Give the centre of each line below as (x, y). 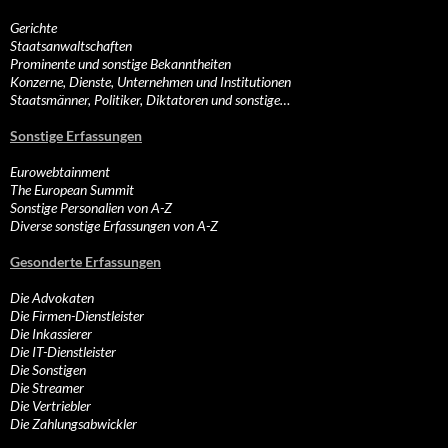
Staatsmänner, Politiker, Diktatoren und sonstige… (150, 100)
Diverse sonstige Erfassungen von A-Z (114, 226)
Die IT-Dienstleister (63, 352)
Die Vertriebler (50, 406)
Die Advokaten (52, 298)
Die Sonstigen (48, 370)
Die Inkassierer (51, 334)
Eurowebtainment (60, 172)
